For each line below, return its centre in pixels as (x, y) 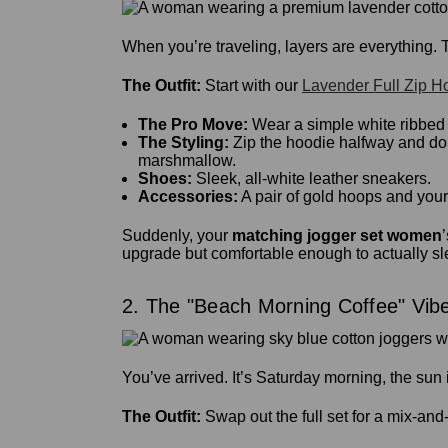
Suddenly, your (177, 236)
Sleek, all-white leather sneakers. (312, 179)
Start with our (251, 86)
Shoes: (165, 179)
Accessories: (188, 197)
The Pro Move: (193, 125)
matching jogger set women (337, 236)
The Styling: (184, 143)
